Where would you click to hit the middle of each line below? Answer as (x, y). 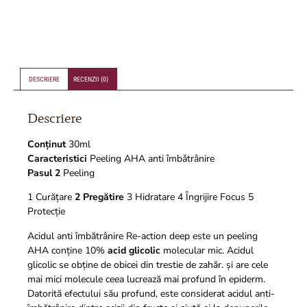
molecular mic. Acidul (207, 250)
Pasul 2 (44, 173)
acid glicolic (133, 250)
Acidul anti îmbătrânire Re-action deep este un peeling (143, 236)
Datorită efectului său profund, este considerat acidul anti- (151, 293)
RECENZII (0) (91, 79)
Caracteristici (57, 158)
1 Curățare (51, 197)
